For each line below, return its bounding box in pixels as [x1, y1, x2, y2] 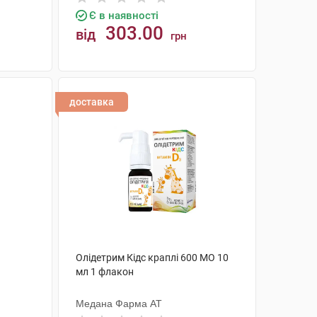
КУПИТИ [139, 82, 189, 94]
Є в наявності [88, 9, 158, 22]
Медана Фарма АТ [75, 298, 162, 309]
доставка [69, 96, 114, 108]
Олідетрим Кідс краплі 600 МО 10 [75, 252, 229, 263]
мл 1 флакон [75, 266, 134, 277]
